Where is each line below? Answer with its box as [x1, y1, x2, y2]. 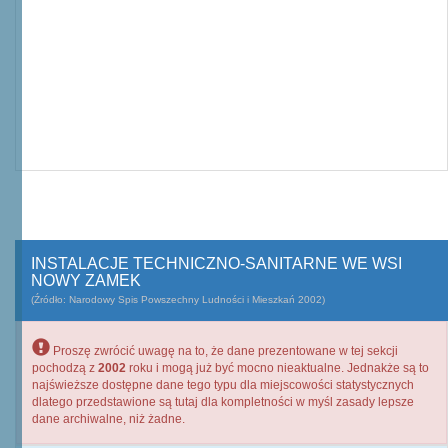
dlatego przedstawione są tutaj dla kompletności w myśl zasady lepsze [32, 395, 414, 409]
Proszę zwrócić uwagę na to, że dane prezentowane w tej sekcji [50, 344, 398, 358]
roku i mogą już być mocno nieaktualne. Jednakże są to [126, 361, 429, 375]
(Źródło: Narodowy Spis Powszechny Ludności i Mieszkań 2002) [31, 294, 325, 305]
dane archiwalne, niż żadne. [32, 412, 185, 426]
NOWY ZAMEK [31, 272, 141, 289]
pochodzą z [32, 361, 98, 375]
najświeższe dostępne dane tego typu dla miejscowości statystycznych [32, 378, 414, 392]
